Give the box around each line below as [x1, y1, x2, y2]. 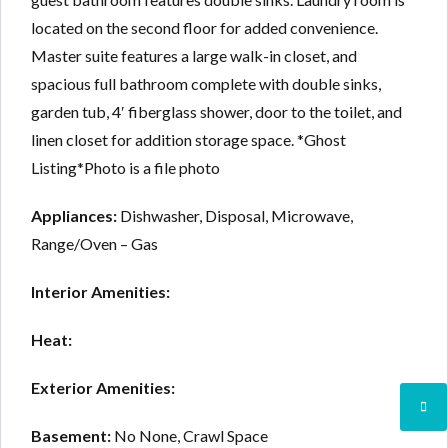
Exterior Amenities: [31, 377, 175, 397]
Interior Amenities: [31, 281, 170, 301]
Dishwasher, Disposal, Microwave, [117, 205, 353, 225]
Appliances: [31, 205, 117, 225]
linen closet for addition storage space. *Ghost [31, 129, 346, 149]
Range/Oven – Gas [31, 233, 158, 253]
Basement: [31, 425, 114, 445]
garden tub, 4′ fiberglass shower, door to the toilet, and [31, 101, 402, 121]
